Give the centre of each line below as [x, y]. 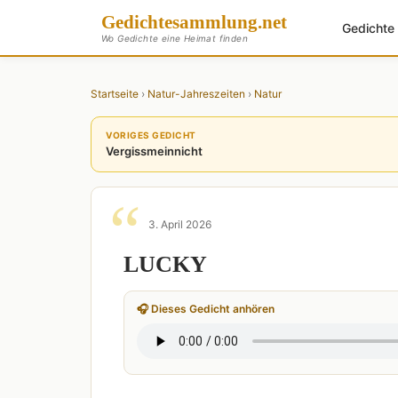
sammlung [215, 22]
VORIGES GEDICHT [151, 135]
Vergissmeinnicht [154, 151]
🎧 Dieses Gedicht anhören [206, 309]
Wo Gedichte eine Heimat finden [175, 38]
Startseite [115, 94]
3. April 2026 [180, 224]
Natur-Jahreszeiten [196, 94]
